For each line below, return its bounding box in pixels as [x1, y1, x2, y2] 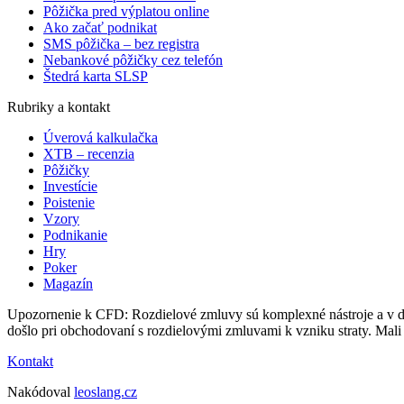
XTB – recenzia [43, 146, 134, 162]
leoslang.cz [74, 384, 137, 400]
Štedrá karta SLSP [43, 69, 148, 85]
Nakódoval [7, 384, 74, 400]
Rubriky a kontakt [7, 99, 110, 115]
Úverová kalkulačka [43, 130, 158, 146]
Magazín [43, 276, 93, 292]
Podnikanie [43, 227, 107, 243]
